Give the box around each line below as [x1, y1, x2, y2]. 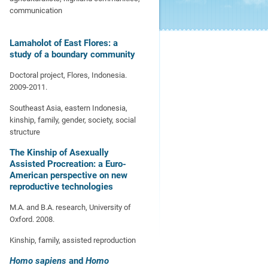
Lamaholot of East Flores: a [10, 38, 118, 48]
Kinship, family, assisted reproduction [10, 236, 136, 245]
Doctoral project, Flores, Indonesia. [10, 71, 127, 80]
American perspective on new [10, 170, 127, 181]
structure [10, 127, 40, 136]
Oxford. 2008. [10, 215, 54, 224]
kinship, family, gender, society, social [10, 115, 136, 124]
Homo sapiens [10, 255, 66, 266]
